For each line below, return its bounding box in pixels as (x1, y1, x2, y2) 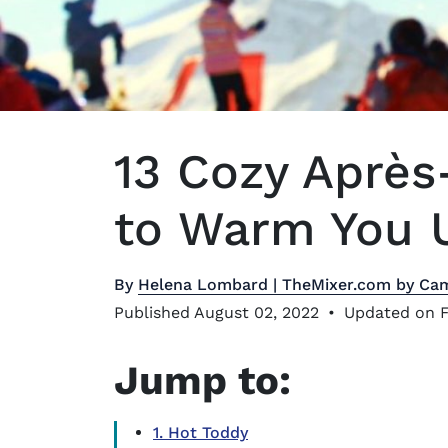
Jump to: (114, 356, 291, 404)
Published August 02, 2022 (114, 302, 324, 322)
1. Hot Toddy (153, 422, 248, 442)
